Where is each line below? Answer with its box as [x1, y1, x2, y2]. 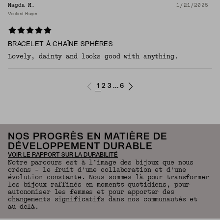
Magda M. [8, 2, 35, 9]
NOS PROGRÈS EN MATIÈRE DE [8, 133, 167, 142]
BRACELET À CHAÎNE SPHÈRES [8, 41, 113, 48]
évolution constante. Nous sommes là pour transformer [8, 173, 209, 182]
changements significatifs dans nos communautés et [8, 195, 198, 204]
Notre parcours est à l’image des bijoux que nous [8, 159, 194, 167]
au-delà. [8, 203, 39, 211]
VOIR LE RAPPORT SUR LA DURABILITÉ [8, 153, 118, 158]
